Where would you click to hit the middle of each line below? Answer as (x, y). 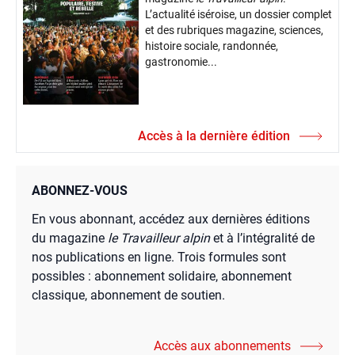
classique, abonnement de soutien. (128, 296)
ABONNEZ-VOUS (80, 191)
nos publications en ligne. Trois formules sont (159, 258)
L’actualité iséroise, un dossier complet (238, 15)
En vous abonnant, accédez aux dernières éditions (171, 219)
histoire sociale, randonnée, (211, 46)
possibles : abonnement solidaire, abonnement (162, 277)
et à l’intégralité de (262, 239)
